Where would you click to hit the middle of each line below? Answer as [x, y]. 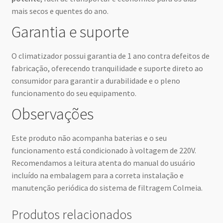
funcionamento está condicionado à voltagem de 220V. [104, 151]
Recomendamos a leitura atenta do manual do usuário [103, 163]
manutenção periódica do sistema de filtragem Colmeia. [107, 188]
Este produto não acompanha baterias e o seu [89, 138]
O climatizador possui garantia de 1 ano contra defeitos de [110, 56]
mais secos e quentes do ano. [60, 11]
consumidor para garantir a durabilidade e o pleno [96, 80]
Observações [52, 114]
